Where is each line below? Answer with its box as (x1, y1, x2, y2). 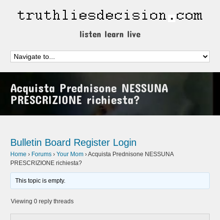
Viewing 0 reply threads (11, 198, 74, 205)
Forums (31, 151, 52, 158)
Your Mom (56, 151, 84, 158)
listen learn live (80, 28, 140, 39)
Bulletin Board (10, 137, 71, 148)
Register (74, 137, 110, 148)
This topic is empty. (15, 177, 66, 184)
